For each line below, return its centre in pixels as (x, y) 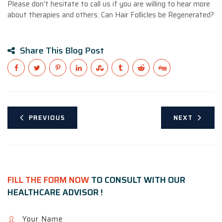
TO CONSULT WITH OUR (137, 180)
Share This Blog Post (62, 50)
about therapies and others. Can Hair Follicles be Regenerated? (111, 15)
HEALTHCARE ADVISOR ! (55, 192)
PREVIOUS (47, 117)
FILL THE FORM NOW (48, 180)
